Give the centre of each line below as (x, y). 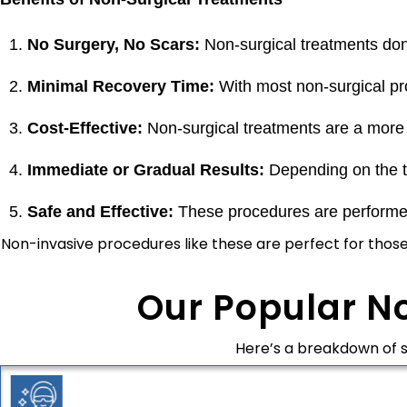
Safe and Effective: (100, 212)
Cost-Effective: (85, 128)
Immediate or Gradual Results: (146, 170)
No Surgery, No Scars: (114, 45)
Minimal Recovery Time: (121, 86)
